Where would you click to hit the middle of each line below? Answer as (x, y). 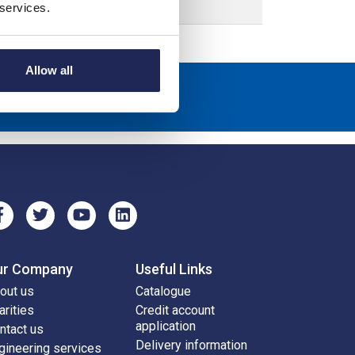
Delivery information (191, 345)
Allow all (50, 71)
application (166, 326)
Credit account (175, 311)
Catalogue (163, 292)
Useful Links (174, 269)
